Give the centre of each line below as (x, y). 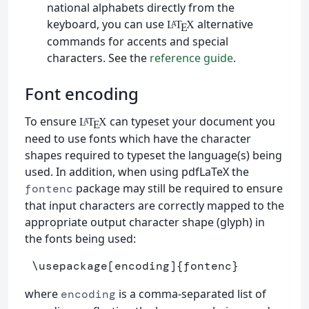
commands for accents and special (138, 42)
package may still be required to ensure (178, 189)
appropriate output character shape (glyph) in (145, 222)
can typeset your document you (191, 122)
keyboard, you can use (107, 24)
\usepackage (70, 266)
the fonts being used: (80, 239)
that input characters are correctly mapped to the (154, 206)
